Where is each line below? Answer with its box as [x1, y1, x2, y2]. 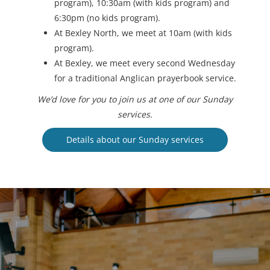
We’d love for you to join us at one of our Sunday [37, 93, 233, 105]
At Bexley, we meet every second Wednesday [54, 57, 235, 69]
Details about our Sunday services [66, 134, 204, 146]
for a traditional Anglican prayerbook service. [54, 72, 236, 84]
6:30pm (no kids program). [54, 12, 160, 24]
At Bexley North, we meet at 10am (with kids [54, 27, 232, 39]
